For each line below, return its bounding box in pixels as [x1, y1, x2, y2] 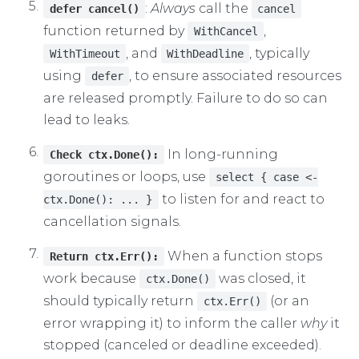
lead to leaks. [43, 111, 131, 127]
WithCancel [193, 24, 258, 38]
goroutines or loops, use [43, 168, 210, 184]
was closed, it [215, 270, 306, 286]
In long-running [163, 146, 278, 162]
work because [43, 270, 140, 286]
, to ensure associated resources [128, 67, 341, 83]
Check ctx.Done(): [49, 147, 159, 161]
